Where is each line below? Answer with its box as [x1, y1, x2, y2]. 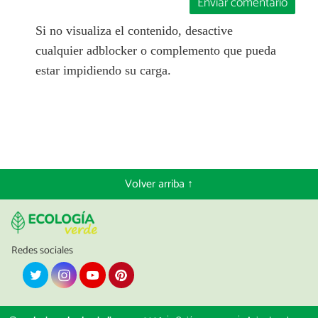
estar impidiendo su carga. [35, 63, 171, 78]
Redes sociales [11, 242, 73, 260]
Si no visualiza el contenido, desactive [35, 23, 233, 38]
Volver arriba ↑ [125, 175, 193, 194]
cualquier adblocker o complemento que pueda [35, 43, 276, 58]
